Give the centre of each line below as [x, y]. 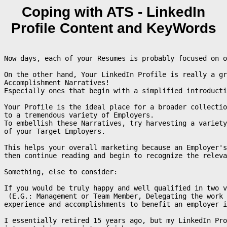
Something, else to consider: [61, 172]
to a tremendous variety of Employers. [79, 115]
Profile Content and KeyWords [113, 28]
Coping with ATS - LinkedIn [113, 12]
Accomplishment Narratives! [59, 82]
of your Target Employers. [55, 131]
